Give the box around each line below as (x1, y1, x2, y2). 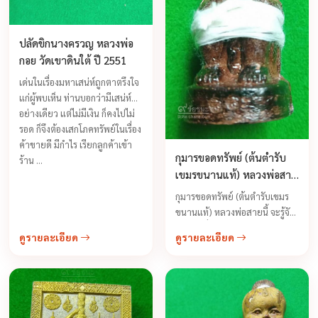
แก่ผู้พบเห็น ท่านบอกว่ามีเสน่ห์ (19, 91, 131, 104)
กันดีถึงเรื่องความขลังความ (175, 221, 276, 234)
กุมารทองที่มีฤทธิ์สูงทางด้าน (175, 252, 279, 265)
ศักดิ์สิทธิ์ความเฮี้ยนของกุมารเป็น (175, 236, 297, 249)
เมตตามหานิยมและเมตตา (175, 268, 275, 280)
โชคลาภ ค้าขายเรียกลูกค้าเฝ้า (175, 299, 288, 312)
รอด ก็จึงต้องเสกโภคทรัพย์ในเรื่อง (19, 122, 141, 135)
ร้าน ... (19, 153, 43, 166)
